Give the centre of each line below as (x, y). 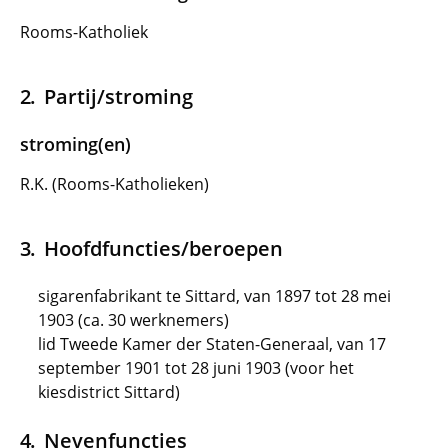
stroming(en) (75, 144)
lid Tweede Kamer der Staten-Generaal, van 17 (212, 344)
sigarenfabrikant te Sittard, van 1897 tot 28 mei (214, 296)
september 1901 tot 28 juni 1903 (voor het (196, 368)
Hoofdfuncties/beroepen (163, 248)
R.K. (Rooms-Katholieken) (114, 184)
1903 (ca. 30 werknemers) (133, 320)
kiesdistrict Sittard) (109, 392)
